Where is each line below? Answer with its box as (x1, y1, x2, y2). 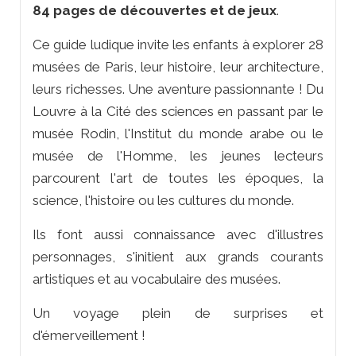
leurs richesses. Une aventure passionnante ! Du (33, 80, 323, 97)
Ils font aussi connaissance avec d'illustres (33, 226, 323, 242)
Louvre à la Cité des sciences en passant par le (33, 103, 323, 119)
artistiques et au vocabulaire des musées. (33, 270, 281, 287)
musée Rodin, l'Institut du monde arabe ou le (33, 125, 323, 141)
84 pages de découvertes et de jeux (33, 2, 277, 18)
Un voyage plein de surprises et (33, 304, 323, 321)
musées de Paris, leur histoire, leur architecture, (33, 58, 323, 75)
